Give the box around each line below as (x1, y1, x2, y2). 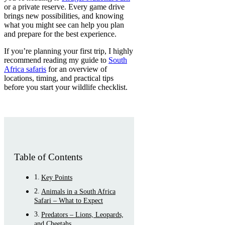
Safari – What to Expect (34, 196, 103, 204)
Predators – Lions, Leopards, (41, 210, 124, 218)
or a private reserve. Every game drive (4, 3, 125, 12)
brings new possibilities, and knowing (4, 12, 124, 21)
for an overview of (46, 65, 107, 74)
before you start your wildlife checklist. (4, 83, 128, 92)
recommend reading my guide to (4, 56, 108, 65)
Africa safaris (4, 65, 46, 74)
